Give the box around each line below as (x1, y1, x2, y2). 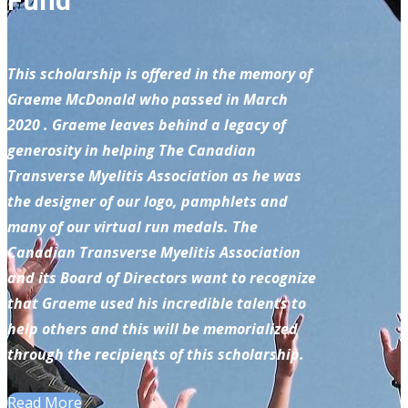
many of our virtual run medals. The (7, 217, 258, 238)
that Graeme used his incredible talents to (7, 293, 306, 314)
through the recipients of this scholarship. (7, 344, 304, 365)
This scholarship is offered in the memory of (7, 64, 312, 85)
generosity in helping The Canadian (7, 140, 256, 161)
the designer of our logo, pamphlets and (7, 191, 288, 212)
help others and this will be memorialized (7, 319, 298, 340)
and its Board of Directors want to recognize (7, 268, 316, 289)
